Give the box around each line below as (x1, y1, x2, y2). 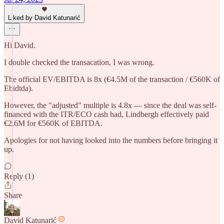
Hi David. (4, 41, 35, 49)
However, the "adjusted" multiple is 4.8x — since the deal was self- (4, 101, 216, 109)
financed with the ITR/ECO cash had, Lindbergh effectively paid (4, 110, 209, 118)
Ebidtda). (4, 84, 33, 92)
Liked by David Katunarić (8, 14, 80, 21)
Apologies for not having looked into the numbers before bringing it (4, 136, 217, 144)
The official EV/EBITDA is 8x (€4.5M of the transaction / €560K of (4, 75, 220, 83)
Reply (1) (4, 172, 34, 180)
